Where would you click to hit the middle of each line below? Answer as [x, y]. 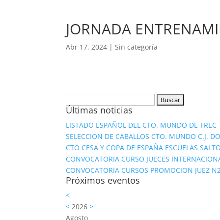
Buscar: [78, 99]
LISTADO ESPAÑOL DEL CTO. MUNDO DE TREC [141, 125]
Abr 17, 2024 [87, 47]
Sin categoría [137, 47]
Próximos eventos [103, 180]
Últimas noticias [99, 110]
